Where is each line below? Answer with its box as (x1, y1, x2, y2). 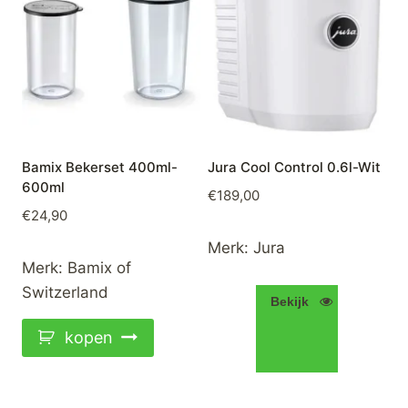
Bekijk (270, 293, 309, 309)
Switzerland (22, 282, 108, 301)
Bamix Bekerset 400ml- (22, 158, 178, 177)
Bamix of (67, 258, 131, 277)
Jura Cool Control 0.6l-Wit (208, 158, 381, 177)
